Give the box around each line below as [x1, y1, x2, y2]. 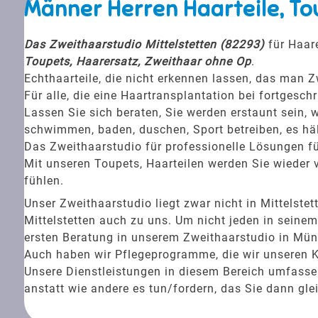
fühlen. [23, 173, 64, 187]
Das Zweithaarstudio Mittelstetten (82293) [23, 37, 265, 51]
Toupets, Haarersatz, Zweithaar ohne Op [23, 54, 251, 68]
